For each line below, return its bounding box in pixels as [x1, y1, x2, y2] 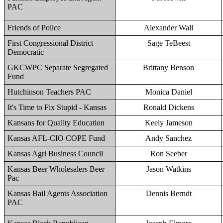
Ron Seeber [150, 149, 187, 158]
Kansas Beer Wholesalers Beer [7, 165, 105, 173]
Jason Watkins [146, 165, 191, 173]
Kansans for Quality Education [7, 118, 105, 127]
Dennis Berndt [145, 189, 192, 198]
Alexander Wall [144, 23, 193, 32]
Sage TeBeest [147, 39, 190, 47]
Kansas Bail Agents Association [7, 189, 108, 198]
